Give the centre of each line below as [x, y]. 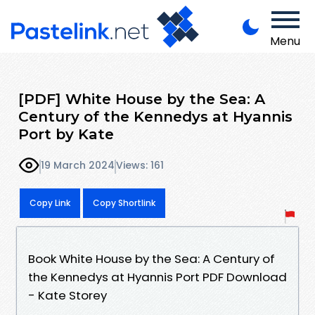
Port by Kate [66, 134]
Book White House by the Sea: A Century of [152, 258]
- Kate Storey [67, 295]
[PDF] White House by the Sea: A [142, 98]
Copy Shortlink [124, 202]
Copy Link [50, 202]
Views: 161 [140, 166]
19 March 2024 [78, 166]
